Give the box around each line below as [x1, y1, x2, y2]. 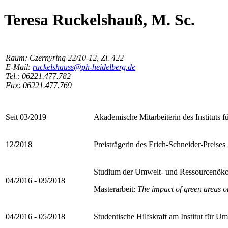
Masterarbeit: [94, 184, 135, 193]
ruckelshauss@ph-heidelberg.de [33, 62, 135, 71]
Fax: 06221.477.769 [6, 80, 72, 90]
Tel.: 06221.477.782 [6, 71, 71, 80]
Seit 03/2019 [6, 112, 46, 121]
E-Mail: [6, 62, 33, 71]
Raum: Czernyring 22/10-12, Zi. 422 [6, 53, 124, 62]
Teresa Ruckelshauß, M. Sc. [4, 11, 195, 30]
